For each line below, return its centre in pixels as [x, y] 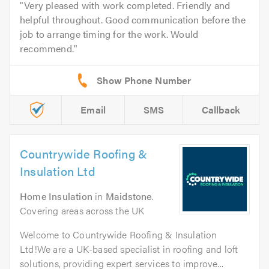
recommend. [47, 49]
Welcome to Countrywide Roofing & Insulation [119, 235]
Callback [221, 110]
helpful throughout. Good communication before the [133, 20]
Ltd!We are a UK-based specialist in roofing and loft [129, 249]
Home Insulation [56, 196]
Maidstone [128, 196]
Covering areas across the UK [82, 211]
